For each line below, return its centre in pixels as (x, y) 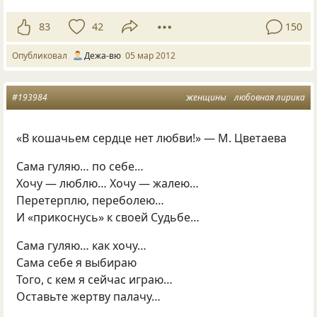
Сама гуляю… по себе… (80, 166)
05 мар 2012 (150, 55)
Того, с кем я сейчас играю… (95, 279)
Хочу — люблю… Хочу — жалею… (108, 183)
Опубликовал (42, 55)
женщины (206, 97)
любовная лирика (270, 97)
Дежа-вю (103, 55)
